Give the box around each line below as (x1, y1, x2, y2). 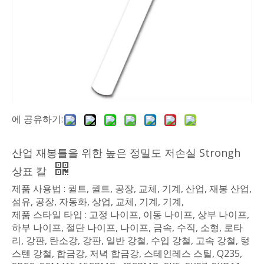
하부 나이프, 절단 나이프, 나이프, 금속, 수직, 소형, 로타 (12, 221, 243, 234)
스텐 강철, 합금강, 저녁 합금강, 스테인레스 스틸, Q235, (12, 247, 242, 260)
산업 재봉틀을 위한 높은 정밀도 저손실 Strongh (12, 146, 240, 160)
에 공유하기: (12, 113, 63, 126)
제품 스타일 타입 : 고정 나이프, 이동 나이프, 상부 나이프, (12, 208, 249, 221)
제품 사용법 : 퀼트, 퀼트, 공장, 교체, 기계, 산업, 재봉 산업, (12, 182, 252, 195)
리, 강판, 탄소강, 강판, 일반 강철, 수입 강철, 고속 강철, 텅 (12, 234, 250, 247)
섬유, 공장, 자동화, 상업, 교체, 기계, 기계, (12, 195, 184, 208)
